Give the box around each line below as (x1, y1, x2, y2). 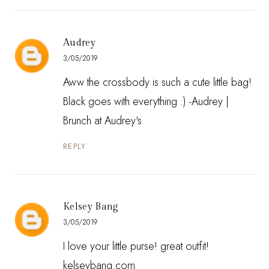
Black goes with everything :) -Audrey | (63, 94, 229, 110)
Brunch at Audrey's (63, 113, 142, 129)
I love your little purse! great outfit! (63, 238, 209, 255)
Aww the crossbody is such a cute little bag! (63, 74, 252, 91)
